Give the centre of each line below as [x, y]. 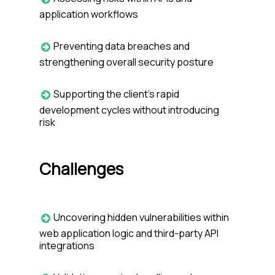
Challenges [81, 168]
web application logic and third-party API [129, 233]
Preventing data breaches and [122, 46]
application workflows [89, 14]
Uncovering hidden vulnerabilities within [141, 218]
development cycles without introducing [129, 110]
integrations [67, 245]
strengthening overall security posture [126, 62]
